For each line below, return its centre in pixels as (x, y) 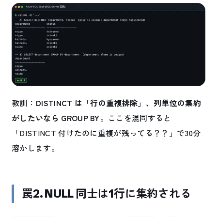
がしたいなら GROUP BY (56, 118)
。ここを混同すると (136, 118)
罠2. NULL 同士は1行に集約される (107, 194)
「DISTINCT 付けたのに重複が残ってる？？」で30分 (106, 133)
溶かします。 (35, 148)
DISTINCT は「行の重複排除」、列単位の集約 (118, 103)
